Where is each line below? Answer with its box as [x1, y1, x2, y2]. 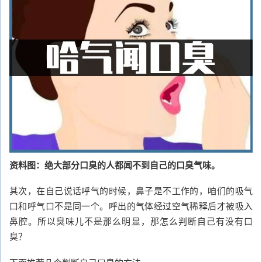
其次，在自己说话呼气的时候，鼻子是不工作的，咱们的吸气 [9, 184, 253, 196]
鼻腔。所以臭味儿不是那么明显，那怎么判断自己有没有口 [9, 215, 253, 227]
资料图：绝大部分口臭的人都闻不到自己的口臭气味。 [9, 158, 220, 171]
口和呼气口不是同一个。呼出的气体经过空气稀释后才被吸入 [9, 199, 253, 212]
